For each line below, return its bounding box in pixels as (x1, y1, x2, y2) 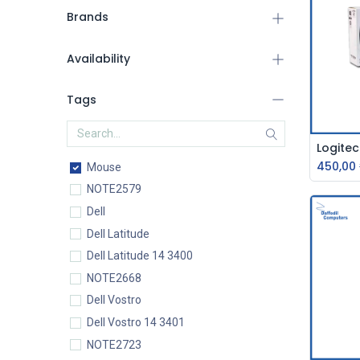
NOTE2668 (86, 271, 141, 284)
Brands (66, 9, 108, 26)
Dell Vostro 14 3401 (86, 316, 185, 329)
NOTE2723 (86, 337, 141, 351)
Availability (66, 50, 130, 67)
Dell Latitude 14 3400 (86, 249, 193, 263)
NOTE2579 (86, 182, 141, 196)
